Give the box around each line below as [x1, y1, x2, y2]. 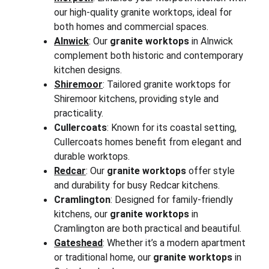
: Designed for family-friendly [110, 194, 236, 205]
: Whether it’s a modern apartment [103, 237, 249, 249]
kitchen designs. [54, 64, 122, 76]
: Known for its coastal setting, [107, 122, 240, 133]
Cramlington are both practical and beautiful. [54, 223, 242, 234]
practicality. [54, 107, 104, 119]
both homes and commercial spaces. [54, 21, 209, 32]
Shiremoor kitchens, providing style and [54, 93, 222, 104]
